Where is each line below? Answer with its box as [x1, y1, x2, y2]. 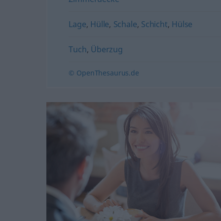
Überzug [91, 43, 123, 55]
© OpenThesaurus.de [69, 68, 139, 77]
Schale [113, 18, 137, 30]
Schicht [141, 18, 168, 30]
